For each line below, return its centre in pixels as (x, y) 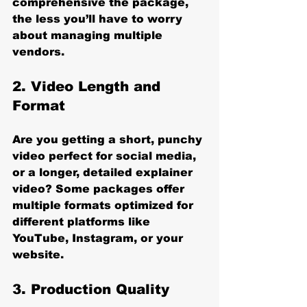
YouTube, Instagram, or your (99, 238)
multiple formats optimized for (105, 205)
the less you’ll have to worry (99, 19)
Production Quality (100, 289)
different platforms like (83, 221)
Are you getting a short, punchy (109, 139)
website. (38, 254)
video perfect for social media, (106, 156)
